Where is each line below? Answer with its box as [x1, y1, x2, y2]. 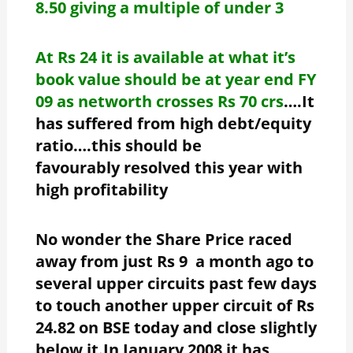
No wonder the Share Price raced [35, 228, 292, 250]
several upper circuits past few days [35, 272, 317, 294]
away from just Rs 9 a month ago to [35, 250, 314, 272]
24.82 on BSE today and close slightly [35, 316, 317, 338]
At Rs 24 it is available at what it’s [35, 46, 295, 68]
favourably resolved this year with [35, 156, 303, 178]
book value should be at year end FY [35, 68, 316, 90]
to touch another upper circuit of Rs [35, 294, 314, 316]
